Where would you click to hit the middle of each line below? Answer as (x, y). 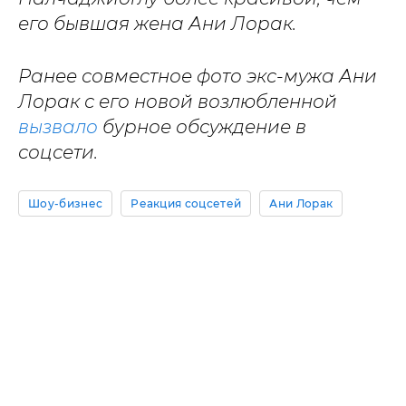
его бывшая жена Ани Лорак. (157, 24)
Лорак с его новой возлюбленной (178, 101)
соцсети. (58, 152)
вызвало (58, 127)
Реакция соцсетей (186, 203)
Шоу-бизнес (66, 203)
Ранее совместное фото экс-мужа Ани (198, 76)
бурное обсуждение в (202, 127)
